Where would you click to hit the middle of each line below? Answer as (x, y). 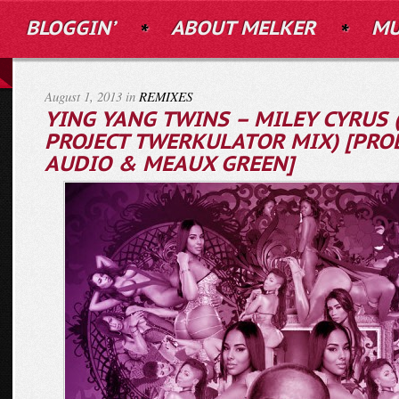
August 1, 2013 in (92, 96)
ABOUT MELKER (243, 29)
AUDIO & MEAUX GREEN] (169, 165)
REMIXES (166, 96)
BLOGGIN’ (70, 29)
